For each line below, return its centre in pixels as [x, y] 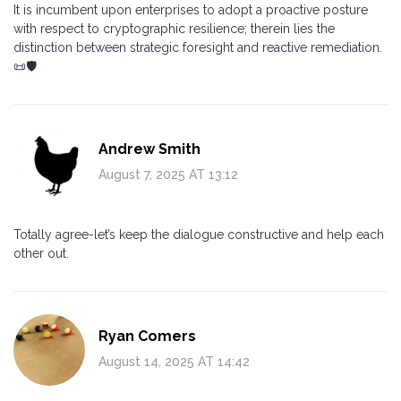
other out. [41, 253]
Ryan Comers [147, 336]
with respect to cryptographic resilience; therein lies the [174, 28]
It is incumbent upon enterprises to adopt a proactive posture [191, 9]
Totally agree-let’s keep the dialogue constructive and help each [199, 234]
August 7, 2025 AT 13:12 [168, 174]
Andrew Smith [149, 149]
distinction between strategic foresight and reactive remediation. [198, 47]
